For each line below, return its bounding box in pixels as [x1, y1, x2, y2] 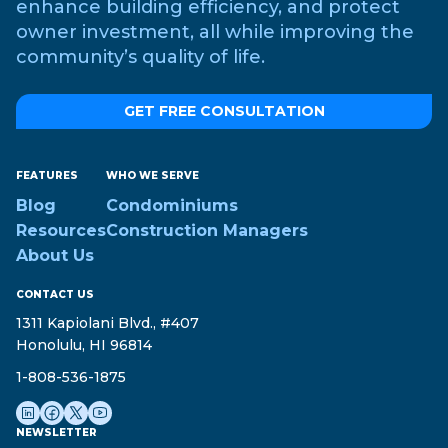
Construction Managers [106, 220, 308, 240]
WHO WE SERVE [106, 168, 199, 182]
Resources [16, 220, 106, 240]
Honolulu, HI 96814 [16, 335, 152, 354]
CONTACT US [16, 287, 94, 301]
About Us [16, 245, 94, 265]
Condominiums [106, 195, 238, 215]
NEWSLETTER [16, 425, 97, 439]
